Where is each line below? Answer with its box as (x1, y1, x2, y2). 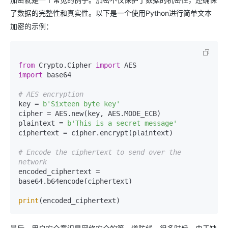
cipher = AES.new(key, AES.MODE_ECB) (18, 109, 161, 118)
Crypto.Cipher (35, 61, 96, 69)
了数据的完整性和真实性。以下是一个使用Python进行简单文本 (10, 9, 212, 17)
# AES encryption (18, 90, 83, 98)
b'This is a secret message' (67, 119, 177, 127)
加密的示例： (10, 22, 53, 31)
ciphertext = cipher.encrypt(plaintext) (18, 129, 173, 137)
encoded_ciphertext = (18, 167, 100, 176)
